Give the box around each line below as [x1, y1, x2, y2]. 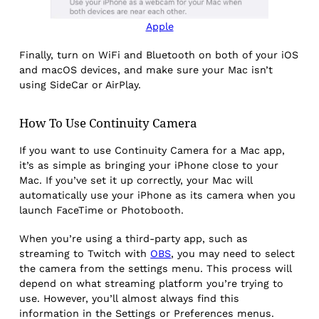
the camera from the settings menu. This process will [19, 263, 293, 275]
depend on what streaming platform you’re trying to [19, 278, 284, 290]
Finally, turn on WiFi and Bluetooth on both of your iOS [19, 48, 299, 61]
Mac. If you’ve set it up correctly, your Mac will [19, 174, 253, 186]
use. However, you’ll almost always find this [19, 293, 240, 305]
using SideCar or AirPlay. [19, 78, 145, 90]
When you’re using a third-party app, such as [19, 233, 249, 245]
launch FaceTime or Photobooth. [19, 204, 188, 216]
